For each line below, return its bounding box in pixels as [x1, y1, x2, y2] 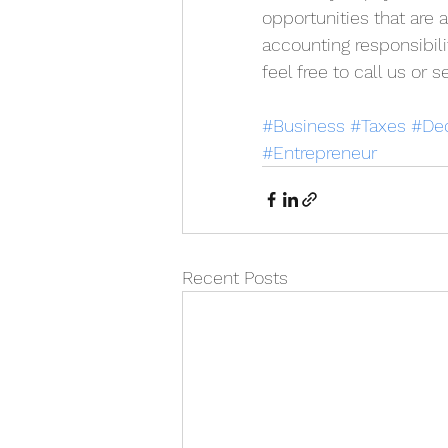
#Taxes [350, 114, 406, 136]
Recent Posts [182, 266, 288, 288]
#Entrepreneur [262, 141, 377, 163]
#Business [262, 114, 345, 136]
